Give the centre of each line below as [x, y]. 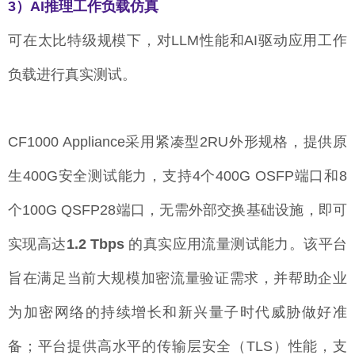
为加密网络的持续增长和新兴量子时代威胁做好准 [177, 313]
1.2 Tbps [95, 244]
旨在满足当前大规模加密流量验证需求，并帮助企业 [177, 279]
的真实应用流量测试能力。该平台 [236, 244]
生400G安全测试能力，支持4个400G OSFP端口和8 [177, 176]
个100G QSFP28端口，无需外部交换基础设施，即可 [177, 210]
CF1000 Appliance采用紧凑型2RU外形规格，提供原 [177, 142]
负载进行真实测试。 [72, 75]
